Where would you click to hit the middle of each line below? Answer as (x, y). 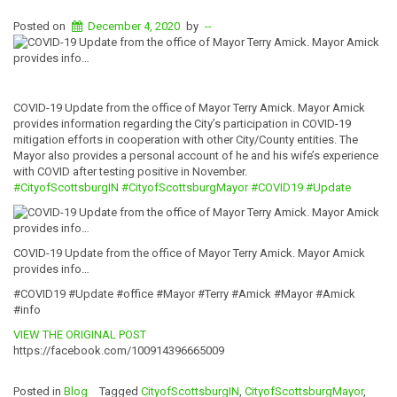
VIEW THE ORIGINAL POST (80, 334)
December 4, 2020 (134, 26)
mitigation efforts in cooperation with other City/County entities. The (186, 139)
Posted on (41, 26)
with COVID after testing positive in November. (130, 171)
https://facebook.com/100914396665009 (119, 350)
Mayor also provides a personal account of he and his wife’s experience (196, 155)
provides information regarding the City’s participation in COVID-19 (182, 123)
